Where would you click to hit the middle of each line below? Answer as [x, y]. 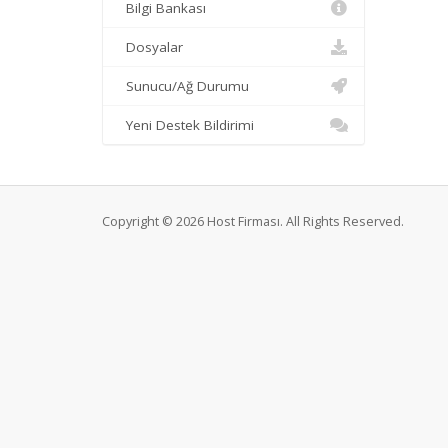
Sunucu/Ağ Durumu [183, 86]
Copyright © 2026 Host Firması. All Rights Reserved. [253, 221]
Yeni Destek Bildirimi [186, 125]
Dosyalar [150, 47]
